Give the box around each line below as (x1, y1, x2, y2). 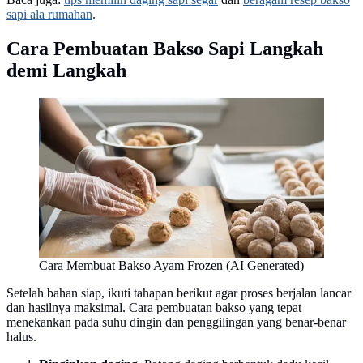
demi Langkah (6, 59, 126, 81)
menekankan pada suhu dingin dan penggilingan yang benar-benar (6, 314, 346, 329)
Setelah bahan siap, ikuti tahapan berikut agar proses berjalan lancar (6, 285, 351, 300)
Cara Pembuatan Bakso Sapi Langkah (6, 37, 323, 59)
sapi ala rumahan (6, 6, 92, 21)
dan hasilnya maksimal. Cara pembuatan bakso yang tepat (6, 300, 301, 314)
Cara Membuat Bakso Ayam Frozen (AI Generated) (39, 258, 304, 272)
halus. (6, 329, 36, 344)
